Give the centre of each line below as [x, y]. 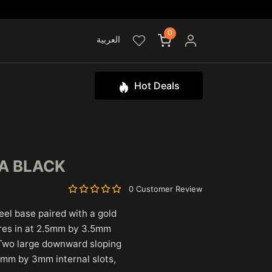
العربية [108, 39]
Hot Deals [157, 85]
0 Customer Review [165, 189]
